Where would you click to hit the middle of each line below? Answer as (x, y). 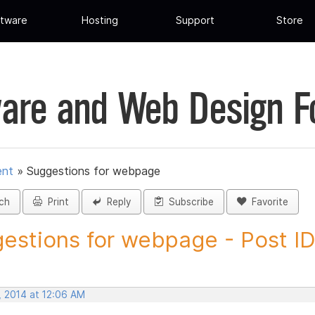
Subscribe (188, 202)
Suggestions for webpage (94, 171)
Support (195, 20)
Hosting (100, 20)
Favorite (267, 202)
